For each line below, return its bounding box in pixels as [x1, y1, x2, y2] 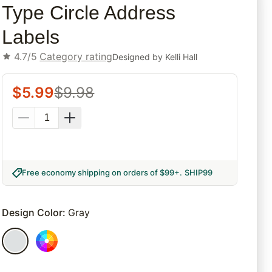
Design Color [2, 206, 63, 219]
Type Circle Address [2, 2, 176, 24]
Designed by [112, 51, 166, 62]
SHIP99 [185, 168, 213, 178]
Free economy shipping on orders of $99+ [22, 168, 180, 178]
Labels [2, 26, 60, 49]
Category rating [39, 50, 113, 63]
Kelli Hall [165, 51, 198, 62]
